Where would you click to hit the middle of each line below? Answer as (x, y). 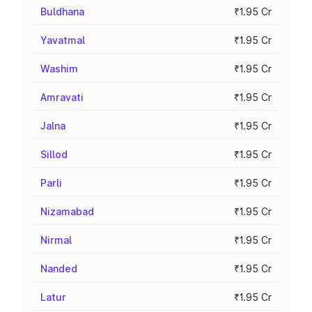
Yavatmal (63, 40)
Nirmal (56, 240)
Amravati (62, 97)
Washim (59, 69)
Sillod (54, 154)
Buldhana (62, 11)
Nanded (59, 268)
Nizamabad (67, 211)
